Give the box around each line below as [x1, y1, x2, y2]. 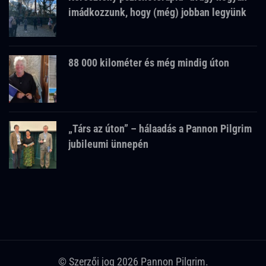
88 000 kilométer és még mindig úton [68, 56, 229, 69]
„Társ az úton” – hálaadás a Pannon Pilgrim [68, 122, 252, 135]
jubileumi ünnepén [68, 138, 148, 151]
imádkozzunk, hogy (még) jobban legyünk [68, 6, 246, 19]
